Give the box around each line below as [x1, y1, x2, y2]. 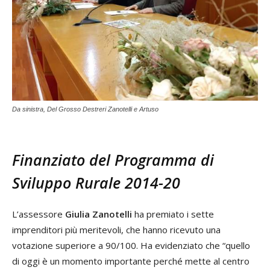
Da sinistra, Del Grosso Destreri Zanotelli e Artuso [12, 105, 159, 113]
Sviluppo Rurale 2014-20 [12, 172, 180, 193]
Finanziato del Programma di [12, 149, 214, 170]
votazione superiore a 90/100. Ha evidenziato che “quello [12, 239, 250, 251]
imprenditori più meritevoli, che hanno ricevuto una [12, 223, 221, 236]
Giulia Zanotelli [65, 207, 132, 220]
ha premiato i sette [132, 207, 214, 220]
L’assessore [12, 207, 65, 220]
